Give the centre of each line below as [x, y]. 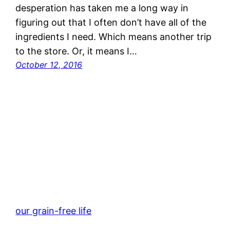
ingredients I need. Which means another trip [114, 36]
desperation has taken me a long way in [102, 8]
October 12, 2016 [49, 64]
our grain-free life [54, 210]
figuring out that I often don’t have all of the [111, 22]
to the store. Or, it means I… [76, 51]
